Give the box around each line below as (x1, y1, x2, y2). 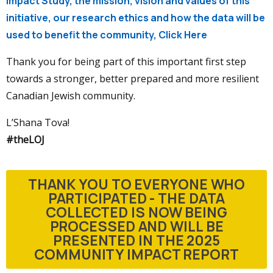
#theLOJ (6, 132, 44, 146)
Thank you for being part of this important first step (6, 54, 246, 68)
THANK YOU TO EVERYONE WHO (27, 174, 246, 194)
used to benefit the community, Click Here (6, 27, 207, 41)
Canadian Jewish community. (6, 88, 138, 102)
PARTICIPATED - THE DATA (48, 188, 225, 208)
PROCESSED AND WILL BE (49, 216, 224, 236)
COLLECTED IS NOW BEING (46, 202, 227, 222)
